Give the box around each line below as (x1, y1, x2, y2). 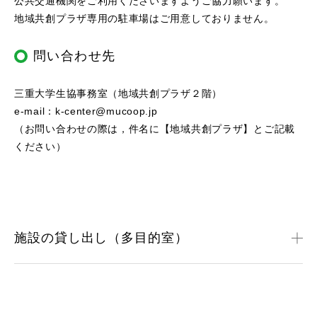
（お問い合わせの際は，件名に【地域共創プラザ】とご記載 (14, 123, 295, 135)
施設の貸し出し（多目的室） (14, 231, 188, 246)
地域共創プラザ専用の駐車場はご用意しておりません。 (14, 13, 275, 25)
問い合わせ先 (33, 49, 116, 64)
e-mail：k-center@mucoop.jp (14, 105, 158, 117)
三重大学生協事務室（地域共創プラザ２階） (14, 88, 222, 100)
